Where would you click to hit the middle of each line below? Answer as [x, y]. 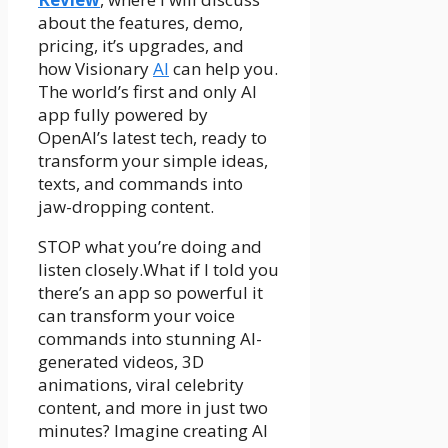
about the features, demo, [140, 23]
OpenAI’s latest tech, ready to [152, 138]
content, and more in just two [153, 408]
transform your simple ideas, [153, 161]
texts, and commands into [140, 184]
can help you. [223, 69]
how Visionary [95, 69]
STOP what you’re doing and [150, 247]
